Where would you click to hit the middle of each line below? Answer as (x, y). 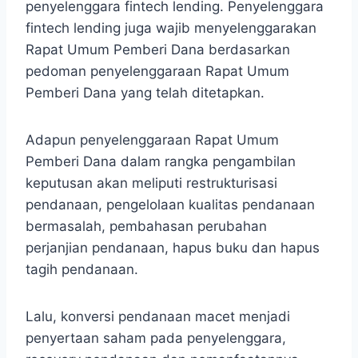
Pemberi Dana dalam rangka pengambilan (161, 162)
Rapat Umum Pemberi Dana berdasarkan (158, 50)
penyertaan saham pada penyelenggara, (156, 338)
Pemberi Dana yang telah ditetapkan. (145, 93)
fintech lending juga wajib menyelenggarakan (171, 28)
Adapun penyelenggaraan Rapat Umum (152, 140)
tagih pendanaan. (82, 270)
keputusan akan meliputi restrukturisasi (151, 183)
